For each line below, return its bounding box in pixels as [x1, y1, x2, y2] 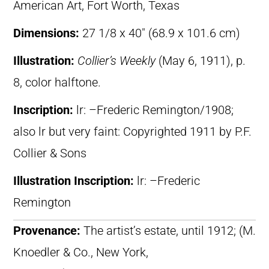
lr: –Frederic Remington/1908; [76, 103, 234, 118]
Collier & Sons [13, 147, 86, 161]
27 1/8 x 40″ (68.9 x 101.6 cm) [82, 26, 240, 41]
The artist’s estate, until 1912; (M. [83, 224, 256, 238]
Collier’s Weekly [77, 54, 156, 68]
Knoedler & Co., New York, [13, 246, 148, 260]
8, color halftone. [13, 76, 101, 90]
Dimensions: [13, 26, 82, 41]
